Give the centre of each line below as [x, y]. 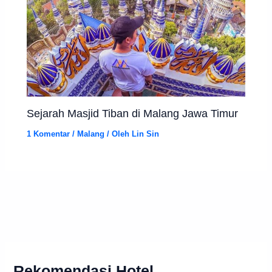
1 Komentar [49, 134]
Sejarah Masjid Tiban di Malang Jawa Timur [133, 114]
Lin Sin [146, 134]
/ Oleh [118, 134]
